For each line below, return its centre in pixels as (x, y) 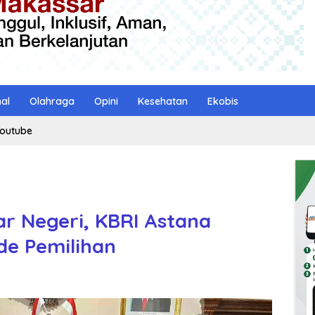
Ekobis (223, 101)
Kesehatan (163, 101)
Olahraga (52, 101)
